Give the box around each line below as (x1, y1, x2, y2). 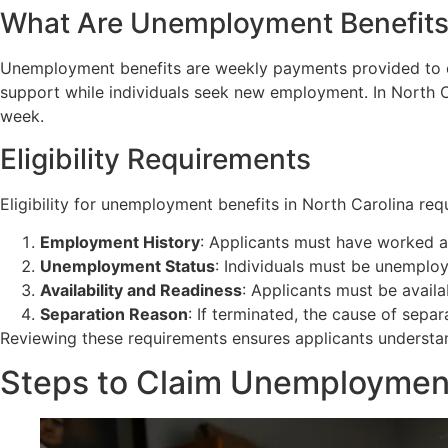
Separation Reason (40, 303, 188, 324)
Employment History (40, 231, 200, 252)
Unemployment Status (40, 255, 215, 276)
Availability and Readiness (40, 279, 242, 300)
